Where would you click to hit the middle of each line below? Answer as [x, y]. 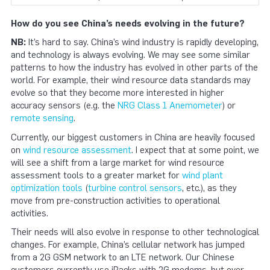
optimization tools [47, 188]
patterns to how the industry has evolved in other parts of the [134, 68]
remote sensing [42, 118]
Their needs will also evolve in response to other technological [135, 232]
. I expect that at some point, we [195, 150]
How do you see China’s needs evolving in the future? [128, 23]
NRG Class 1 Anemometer [170, 106]
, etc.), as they [209, 188]
